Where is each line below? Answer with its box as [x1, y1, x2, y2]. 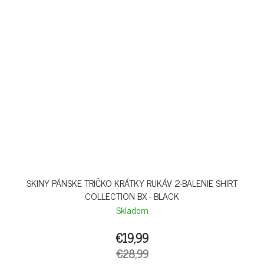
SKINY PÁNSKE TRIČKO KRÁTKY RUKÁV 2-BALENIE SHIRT [27, 175, 237, 191]
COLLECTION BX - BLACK [85, 188, 179, 204]
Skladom [115, 202, 148, 218]
